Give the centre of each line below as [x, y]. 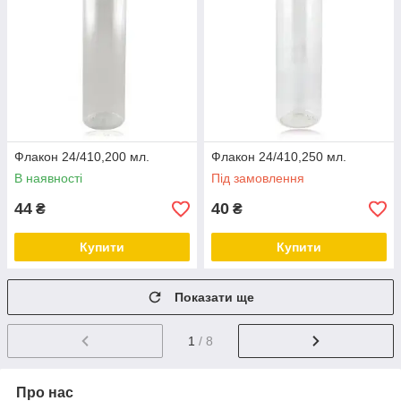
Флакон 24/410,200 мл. [82, 157]
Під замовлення [258, 178]
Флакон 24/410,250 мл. [279, 157]
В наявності [48, 178]
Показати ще [214, 297]
